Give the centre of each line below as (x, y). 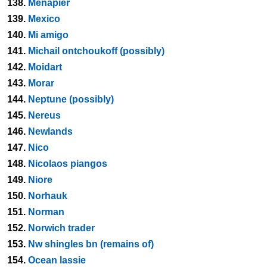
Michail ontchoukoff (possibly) (96, 51)
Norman (46, 212)
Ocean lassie (57, 260)
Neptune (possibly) (71, 99)
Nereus (44, 115)
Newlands (50, 131)
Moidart (45, 67)
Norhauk (48, 196)
